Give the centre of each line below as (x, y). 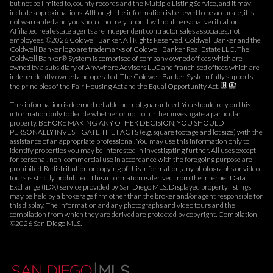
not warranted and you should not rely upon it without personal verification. (125, 21)
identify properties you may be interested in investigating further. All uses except (133, 150)
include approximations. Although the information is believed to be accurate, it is (132, 12)
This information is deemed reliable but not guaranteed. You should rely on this (130, 104)
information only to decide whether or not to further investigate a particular (126, 113)
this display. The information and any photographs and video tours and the (122, 205)
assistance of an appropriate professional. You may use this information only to (129, 141)
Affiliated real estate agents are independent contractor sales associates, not (125, 30)
